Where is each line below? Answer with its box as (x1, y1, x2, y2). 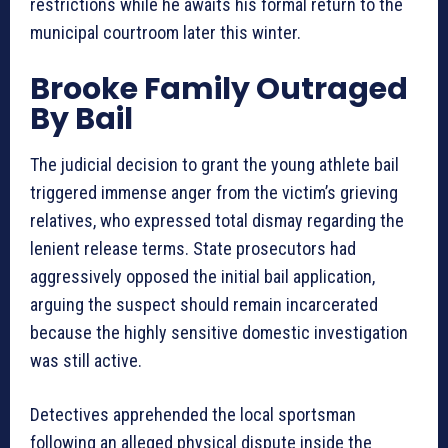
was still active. (30, 349, 142, 371)
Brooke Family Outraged (30, 67, 408, 110)
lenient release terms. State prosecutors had (30, 237, 356, 259)
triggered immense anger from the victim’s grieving (30, 181, 398, 203)
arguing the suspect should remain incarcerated (30, 293, 378, 315)
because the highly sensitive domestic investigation (30, 321, 408, 343)
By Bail (30, 97, 133, 140)
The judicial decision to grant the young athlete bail (30, 153, 399, 175)
